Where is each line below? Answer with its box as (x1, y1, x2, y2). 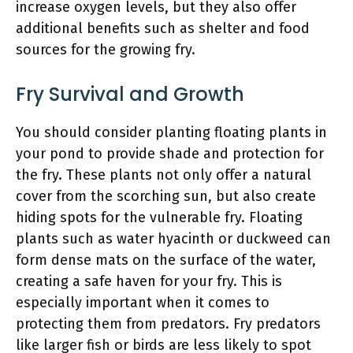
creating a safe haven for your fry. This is (16, 272, 282, 290)
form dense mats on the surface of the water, (16, 251, 316, 269)
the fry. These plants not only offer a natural (16, 165, 311, 184)
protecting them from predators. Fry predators (16, 314, 321, 333)
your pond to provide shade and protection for (16, 144, 324, 162)
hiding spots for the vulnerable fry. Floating (16, 208, 303, 226)
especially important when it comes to (16, 293, 269, 311)
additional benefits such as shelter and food (16, 19, 310, 37)
